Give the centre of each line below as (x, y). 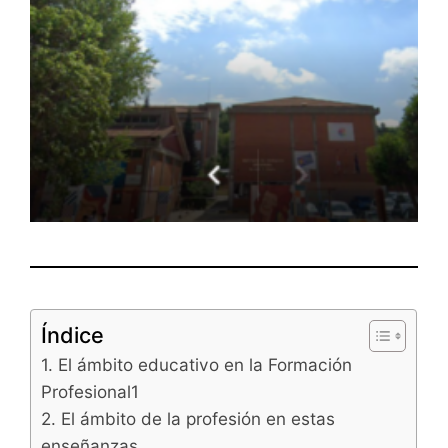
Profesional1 (90, 391)
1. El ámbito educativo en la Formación (197, 364)
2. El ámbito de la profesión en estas (188, 418)
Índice (73, 334)
